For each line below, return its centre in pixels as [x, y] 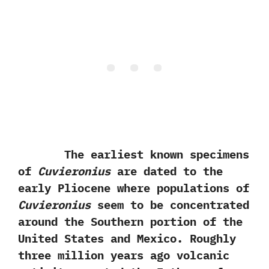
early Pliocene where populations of [134, 188]
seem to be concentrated [170, 205]
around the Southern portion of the [130, 222]
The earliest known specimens [134, 155]
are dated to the [167, 171]
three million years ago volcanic [124, 255]
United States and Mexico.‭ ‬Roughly [127, 239]
